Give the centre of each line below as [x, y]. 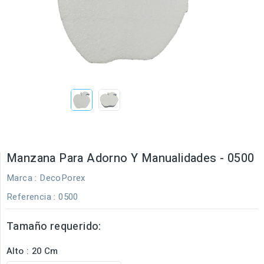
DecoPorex [62, 178]
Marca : [22, 178]
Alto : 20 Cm [32, 251]
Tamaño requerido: [54, 226]
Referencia [29, 197]
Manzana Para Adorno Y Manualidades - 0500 [131, 158]
